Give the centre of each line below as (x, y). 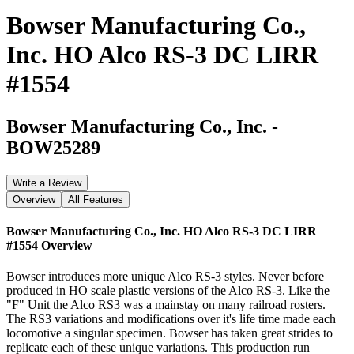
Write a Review (47, 183)
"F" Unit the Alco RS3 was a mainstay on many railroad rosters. (166, 305)
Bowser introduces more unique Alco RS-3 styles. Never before (165, 277)
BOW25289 (53, 147)
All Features (96, 199)
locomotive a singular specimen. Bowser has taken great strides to (169, 333)
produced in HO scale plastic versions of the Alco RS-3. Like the (168, 291)
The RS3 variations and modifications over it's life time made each (171, 319)
